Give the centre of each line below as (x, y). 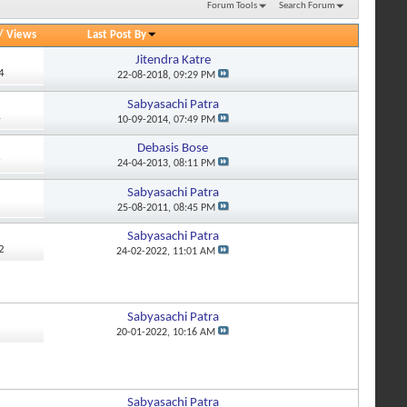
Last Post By (117, 35)
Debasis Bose (173, 149)
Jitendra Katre (173, 61)
